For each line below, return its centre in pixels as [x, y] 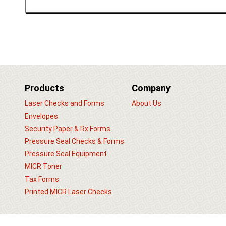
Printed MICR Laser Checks [68, 191]
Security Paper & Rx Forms [67, 128]
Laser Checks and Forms [64, 103]
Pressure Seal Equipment [66, 154]
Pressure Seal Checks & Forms [74, 141]
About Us [147, 103]
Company [151, 88]
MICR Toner [43, 166]
